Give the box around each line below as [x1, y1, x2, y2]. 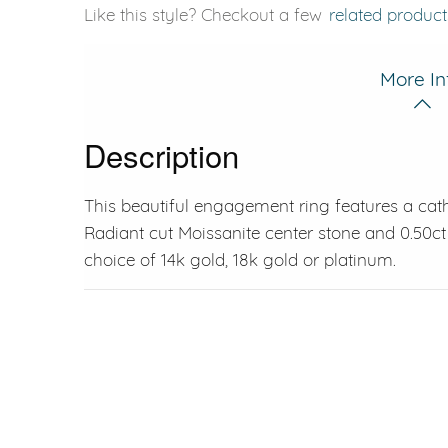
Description [84, 131, 239, 177]
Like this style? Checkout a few [84, 3, 327, 25]
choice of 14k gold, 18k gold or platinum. [84, 248, 396, 270]
